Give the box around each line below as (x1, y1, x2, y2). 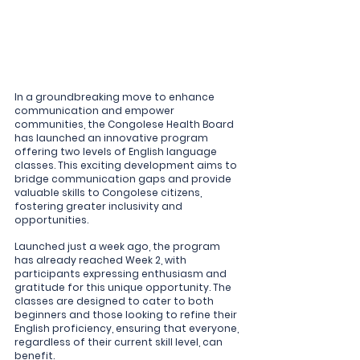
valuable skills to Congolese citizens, (14, 185, 204, 199)
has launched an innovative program (14, 130, 211, 145)
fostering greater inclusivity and (14, 198, 185, 213)
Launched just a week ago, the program (14, 239, 223, 253)
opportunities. (14, 212, 88, 227)
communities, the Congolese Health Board (14, 117, 236, 131)
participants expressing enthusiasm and (14, 266, 229, 280)
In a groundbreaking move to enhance (14, 89, 217, 104)
